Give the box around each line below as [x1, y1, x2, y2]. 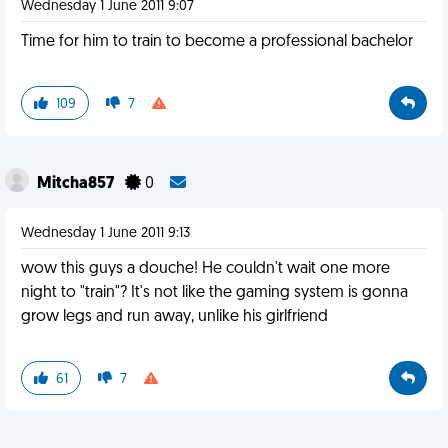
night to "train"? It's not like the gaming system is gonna [21, 285, 408, 301]
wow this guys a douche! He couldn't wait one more [21, 261, 390, 277]
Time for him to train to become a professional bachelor [21, 34, 413, 50]
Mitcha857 [37, 176, 117, 192]
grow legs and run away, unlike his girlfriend [21, 309, 328, 325]
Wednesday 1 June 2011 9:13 [21, 226, 190, 241]
